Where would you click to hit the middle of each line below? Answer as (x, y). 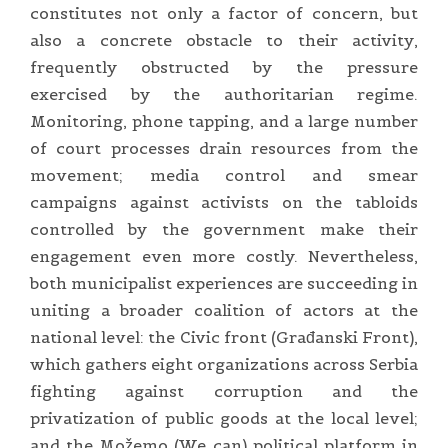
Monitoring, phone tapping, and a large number (224, 120)
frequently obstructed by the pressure (224, 66)
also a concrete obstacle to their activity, (224, 39)
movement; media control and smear (224, 174)
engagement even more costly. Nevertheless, (224, 255)
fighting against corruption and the (224, 390)
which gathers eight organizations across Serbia (224, 363)
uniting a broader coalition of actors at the (224, 309)
